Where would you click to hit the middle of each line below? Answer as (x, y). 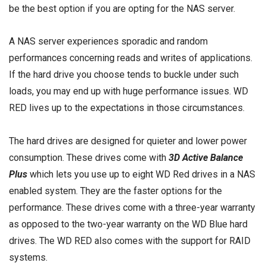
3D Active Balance (206, 157)
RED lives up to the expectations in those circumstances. (127, 108)
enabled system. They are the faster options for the (115, 191)
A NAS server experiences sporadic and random (108, 42)
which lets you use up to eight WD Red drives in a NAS (141, 174)
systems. (28, 257)
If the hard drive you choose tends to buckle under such (124, 75)
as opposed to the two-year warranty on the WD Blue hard (128, 224)
